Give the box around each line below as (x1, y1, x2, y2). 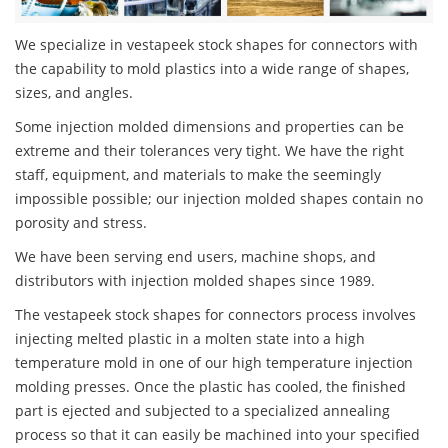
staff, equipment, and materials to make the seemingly (15, 165, 381, 185)
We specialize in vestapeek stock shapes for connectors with (15, 35, 418, 55)
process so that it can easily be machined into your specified (15, 425, 420, 445)
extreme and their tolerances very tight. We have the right (15, 141, 404, 161)
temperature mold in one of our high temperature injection (15, 353, 413, 373)
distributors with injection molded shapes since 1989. (15, 271, 375, 291)
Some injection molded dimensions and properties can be (15, 117, 404, 137)
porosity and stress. (15, 213, 147, 233)
